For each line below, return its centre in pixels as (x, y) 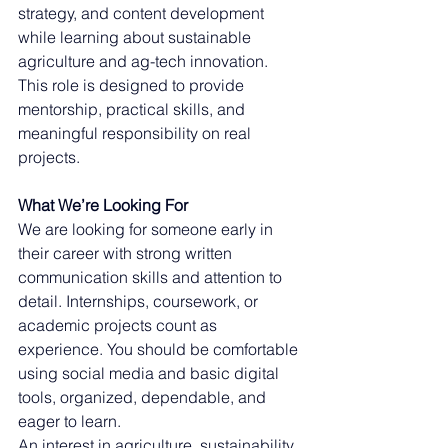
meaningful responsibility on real (136, 133)
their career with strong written (127, 253)
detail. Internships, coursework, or (140, 301)
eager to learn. (69, 421)
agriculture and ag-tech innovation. (145, 61)
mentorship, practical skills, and (133, 109)
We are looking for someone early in (147, 229)
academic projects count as (119, 325)
